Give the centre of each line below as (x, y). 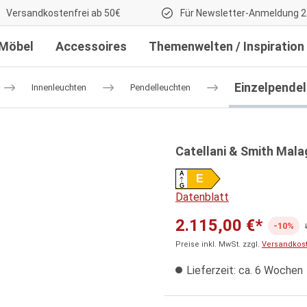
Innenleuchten (59, 87)
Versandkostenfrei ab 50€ (62, 13)
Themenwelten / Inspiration (226, 46)
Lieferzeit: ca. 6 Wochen (243, 270)
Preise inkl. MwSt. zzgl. (219, 244)
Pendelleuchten (160, 87)
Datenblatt (202, 197)
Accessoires (91, 46)
